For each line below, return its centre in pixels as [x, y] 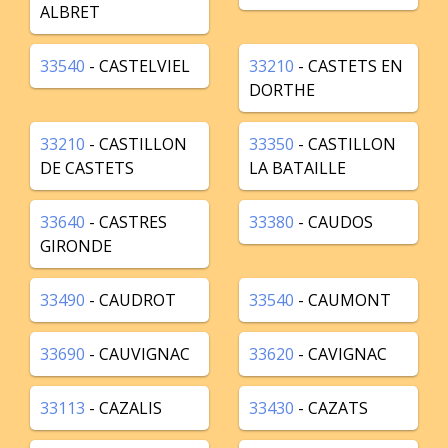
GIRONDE [76, 246]
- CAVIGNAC [340, 354]
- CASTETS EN [348, 66]
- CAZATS [331, 408]
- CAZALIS [123, 408]
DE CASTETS [87, 168]
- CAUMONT [342, 300]
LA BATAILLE [297, 168]
